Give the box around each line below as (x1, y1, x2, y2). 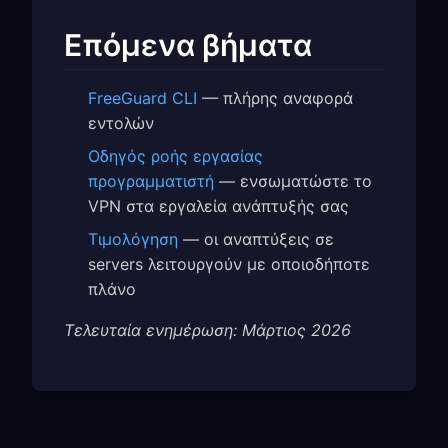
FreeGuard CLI (88, 88, 197, 109)
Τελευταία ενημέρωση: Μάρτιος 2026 (64, 320, 351, 341)
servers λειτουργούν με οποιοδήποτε (88, 254, 370, 275)
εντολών (88, 113, 154, 134)
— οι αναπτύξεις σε (178, 229, 334, 250)
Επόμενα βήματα (64, 26, 312, 63)
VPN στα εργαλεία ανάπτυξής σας (88, 196, 349, 217)
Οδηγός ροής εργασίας (88, 146, 263, 167)
